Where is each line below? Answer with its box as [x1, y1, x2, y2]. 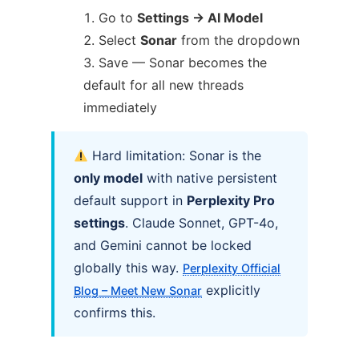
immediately [83, 99, 157, 116]
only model [74, 170, 143, 187]
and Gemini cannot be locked [74, 237, 252, 254]
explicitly [202, 282, 260, 299]
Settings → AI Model [137, 10, 263, 26]
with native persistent [143, 170, 277, 187]
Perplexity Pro [187, 192, 275, 209]
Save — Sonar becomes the [99, 54, 267, 71]
